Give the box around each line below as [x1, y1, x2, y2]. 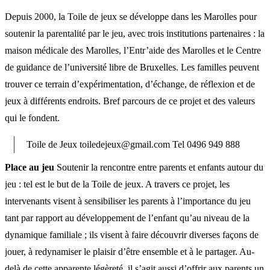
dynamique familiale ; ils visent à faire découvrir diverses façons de [5, 229, 259, 240]
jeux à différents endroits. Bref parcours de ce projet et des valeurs [5, 95, 255, 106]
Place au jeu [5, 162, 54, 172]
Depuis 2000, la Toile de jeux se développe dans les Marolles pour [5, 11, 257, 22]
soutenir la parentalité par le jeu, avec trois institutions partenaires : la [5, 28, 265, 39]
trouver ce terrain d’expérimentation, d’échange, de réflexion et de [5, 78, 255, 89]
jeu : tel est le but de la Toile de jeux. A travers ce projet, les [5, 178, 230, 189]
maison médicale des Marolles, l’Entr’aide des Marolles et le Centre [5, 45, 261, 55]
